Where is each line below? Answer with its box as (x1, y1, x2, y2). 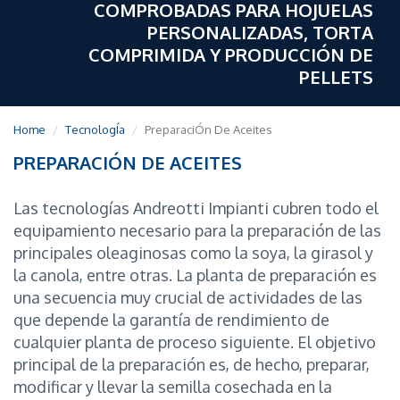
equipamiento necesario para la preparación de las (13, 220, 381, 240)
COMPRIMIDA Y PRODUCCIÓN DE (88, 42, 373, 66)
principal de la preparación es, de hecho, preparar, (13, 354, 370, 374)
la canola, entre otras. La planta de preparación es (13, 264, 377, 285)
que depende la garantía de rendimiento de (13, 309, 329, 329)
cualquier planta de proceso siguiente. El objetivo (13, 331, 376, 352)
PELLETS (299, 64, 373, 88)
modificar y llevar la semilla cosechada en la (13, 376, 332, 396)
